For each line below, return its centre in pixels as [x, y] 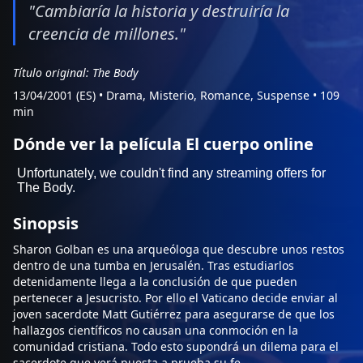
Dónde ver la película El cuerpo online [163, 144]
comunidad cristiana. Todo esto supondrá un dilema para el [176, 346]
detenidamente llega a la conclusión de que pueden [155, 282]
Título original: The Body [76, 73]
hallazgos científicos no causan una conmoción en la [156, 330]
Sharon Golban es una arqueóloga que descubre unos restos [179, 249]
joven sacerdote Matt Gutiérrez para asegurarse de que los [174, 314]
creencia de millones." [107, 34]
